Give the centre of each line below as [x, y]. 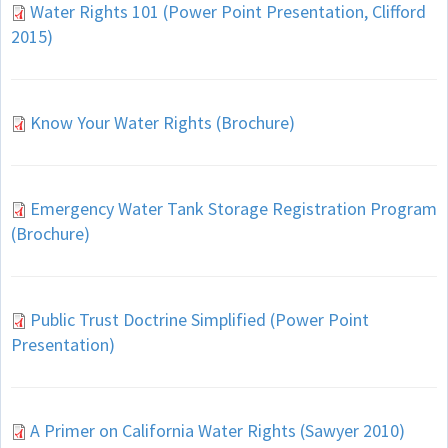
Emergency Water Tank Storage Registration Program [233, 208]
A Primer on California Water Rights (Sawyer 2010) [217, 430]
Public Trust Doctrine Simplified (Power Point [199, 319]
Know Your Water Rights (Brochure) [162, 122]
